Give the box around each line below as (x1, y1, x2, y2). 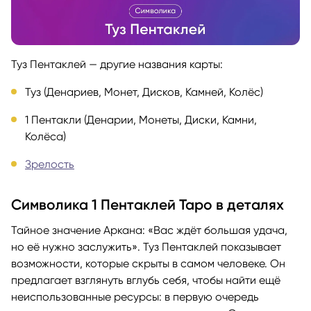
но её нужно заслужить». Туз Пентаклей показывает (11, 240, 281, 254)
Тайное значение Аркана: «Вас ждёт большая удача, (11, 224, 287, 237)
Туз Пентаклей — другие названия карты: (11, 58, 223, 72)
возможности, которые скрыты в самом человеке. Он (11, 257, 285, 271)
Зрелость (25, 158, 74, 171)
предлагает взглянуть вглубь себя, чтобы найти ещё (11, 274, 280, 287)
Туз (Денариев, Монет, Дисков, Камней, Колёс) (25, 85, 263, 99)
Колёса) (25, 130, 66, 144)
